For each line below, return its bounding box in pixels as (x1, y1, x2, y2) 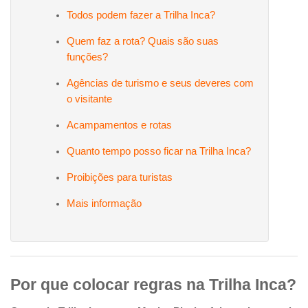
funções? (67, 51, 109, 63)
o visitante (67, 93, 113, 104)
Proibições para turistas (67, 171, 173, 183)
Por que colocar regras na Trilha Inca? (10, 275, 296, 294)
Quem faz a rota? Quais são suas (67, 35, 219, 47)
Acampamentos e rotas (67, 119, 173, 131)
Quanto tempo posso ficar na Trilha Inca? (67, 145, 252, 157)
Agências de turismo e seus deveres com (67, 77, 254, 89)
